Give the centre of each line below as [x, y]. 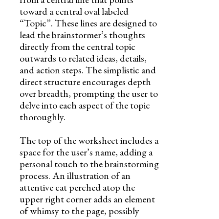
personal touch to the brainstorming [89, 164]
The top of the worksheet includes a [89, 140]
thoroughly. [43, 117]
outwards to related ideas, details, [83, 58]
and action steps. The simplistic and [88, 70]
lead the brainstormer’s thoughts [82, 34]
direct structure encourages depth [85, 81]
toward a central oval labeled [74, 11]
